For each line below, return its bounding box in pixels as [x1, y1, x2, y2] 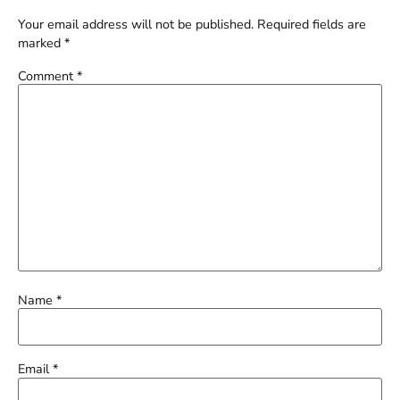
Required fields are [257, 14, 366, 33]
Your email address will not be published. [18, 14, 254, 33]
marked [18, 33, 64, 52]
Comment [18, 66, 77, 85]
